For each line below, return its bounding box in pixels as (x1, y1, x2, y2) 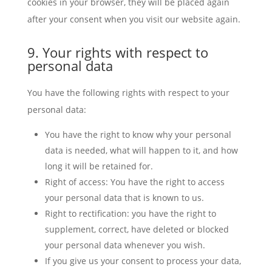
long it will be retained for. (44, 160, 153, 172)
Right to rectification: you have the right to (44, 208, 216, 219)
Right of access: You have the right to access (44, 176, 225, 188)
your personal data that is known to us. (44, 192, 204, 203)
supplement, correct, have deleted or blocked (44, 223, 229, 235)
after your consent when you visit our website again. (27, 13, 240, 25)
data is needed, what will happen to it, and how (44, 144, 238, 156)
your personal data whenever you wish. (44, 239, 205, 251)
